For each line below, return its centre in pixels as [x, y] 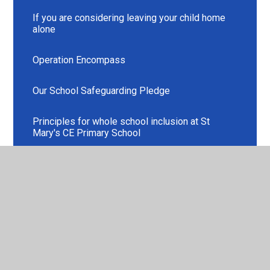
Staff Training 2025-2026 [86, 225]
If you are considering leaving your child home [129, 17]
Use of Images [64, 256]
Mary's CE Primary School [87, 133]
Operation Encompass [79, 60]
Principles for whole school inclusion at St [121, 121]
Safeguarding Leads [89, 163]
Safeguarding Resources [85, 194]
